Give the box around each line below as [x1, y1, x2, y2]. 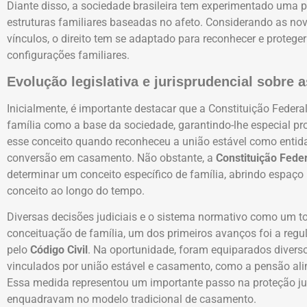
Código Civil [30, 243, 88, 257]
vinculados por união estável [7, 260, 145, 273]
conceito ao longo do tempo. [7, 184, 145, 197]
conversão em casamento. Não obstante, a [7, 151, 216, 164]
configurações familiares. [7, 48, 132, 62]
